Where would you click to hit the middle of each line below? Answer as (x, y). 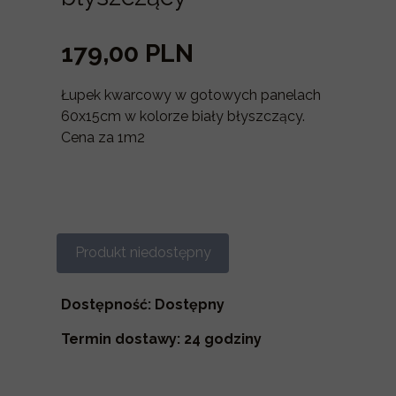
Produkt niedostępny (143, 252)
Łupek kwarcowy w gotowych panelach (191, 95)
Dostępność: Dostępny (143, 305)
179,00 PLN (127, 53)
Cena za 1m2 (103, 137)
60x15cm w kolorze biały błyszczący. (183, 116)
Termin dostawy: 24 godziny (161, 339)
